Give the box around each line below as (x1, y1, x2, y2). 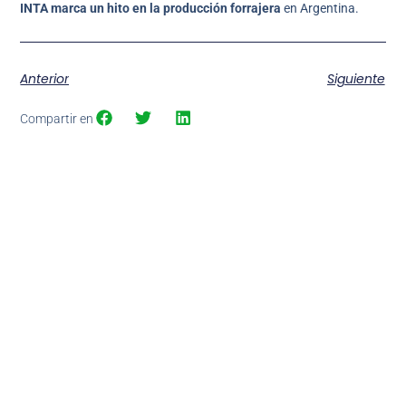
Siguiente (326, 70, 385, 89)
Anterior (20, 70, 70, 89)
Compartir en (20, 111, 94, 127)
